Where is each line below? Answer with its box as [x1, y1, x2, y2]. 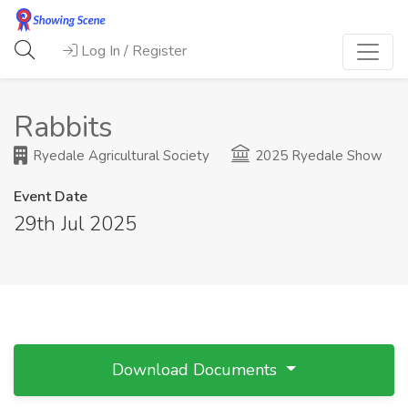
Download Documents [112, 359, 282, 382]
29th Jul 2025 [14, 210, 137, 239]
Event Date [14, 187, 87, 208]
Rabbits [14, 107, 113, 148]
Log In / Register [81, 41, 188, 62]
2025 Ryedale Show [251, 147, 382, 166]
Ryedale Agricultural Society [29, 147, 209, 166]
